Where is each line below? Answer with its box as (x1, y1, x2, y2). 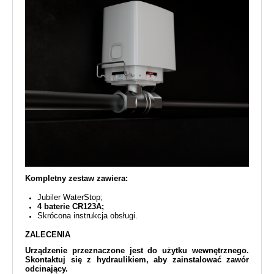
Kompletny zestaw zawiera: (25, 173, 128, 183)
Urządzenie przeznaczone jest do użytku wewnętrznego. (25, 245, 249, 255)
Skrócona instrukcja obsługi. (37, 210, 138, 220)
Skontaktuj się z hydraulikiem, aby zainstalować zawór (25, 254, 249, 264)
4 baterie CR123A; (37, 201, 104, 211)
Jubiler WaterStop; (37, 192, 103, 202)
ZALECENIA (25, 229, 73, 239)
